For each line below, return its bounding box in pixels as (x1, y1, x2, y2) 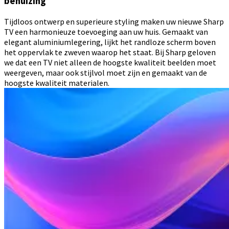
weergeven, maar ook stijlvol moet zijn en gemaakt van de (4, 67, 207, 78)
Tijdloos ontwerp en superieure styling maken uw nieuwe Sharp (4, 16, 224, 27)
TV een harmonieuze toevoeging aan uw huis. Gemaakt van (4, 27, 208, 37)
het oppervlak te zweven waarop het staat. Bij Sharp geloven (4, 47, 216, 58)
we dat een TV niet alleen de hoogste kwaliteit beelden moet (4, 57, 216, 68)
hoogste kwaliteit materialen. (4, 78, 109, 88)
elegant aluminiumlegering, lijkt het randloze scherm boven (4, 37, 216, 48)
